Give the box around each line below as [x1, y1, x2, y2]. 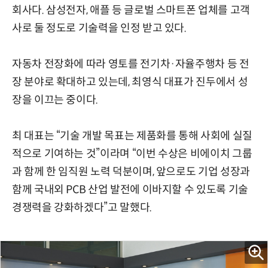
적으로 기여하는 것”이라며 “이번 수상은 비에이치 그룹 [12, 147, 252, 160]
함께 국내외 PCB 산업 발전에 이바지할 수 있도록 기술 [12, 182, 248, 196]
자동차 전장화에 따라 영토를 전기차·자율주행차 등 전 [12, 57, 249, 71]
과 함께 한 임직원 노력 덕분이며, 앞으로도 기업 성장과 [12, 165, 250, 178]
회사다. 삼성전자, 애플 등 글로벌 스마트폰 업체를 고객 [12, 3, 250, 17]
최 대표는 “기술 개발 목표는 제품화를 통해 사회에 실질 [12, 129, 252, 142]
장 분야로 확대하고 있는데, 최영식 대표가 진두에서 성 [12, 75, 248, 89]
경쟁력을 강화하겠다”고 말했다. [12, 200, 152, 214]
